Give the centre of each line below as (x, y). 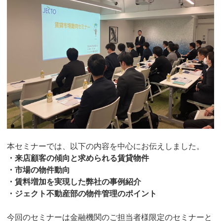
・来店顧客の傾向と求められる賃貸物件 (78, 158)
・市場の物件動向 (38, 170)
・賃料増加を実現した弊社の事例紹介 (74, 182)
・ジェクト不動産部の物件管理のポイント (82, 194)
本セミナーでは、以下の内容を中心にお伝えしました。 (105, 147)
